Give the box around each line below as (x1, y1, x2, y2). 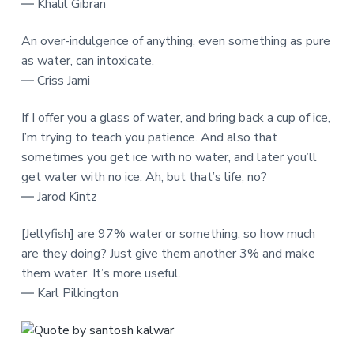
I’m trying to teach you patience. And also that (21, 128, 277, 146)
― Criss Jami (21, 71, 90, 89)
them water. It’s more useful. (21, 264, 181, 282)
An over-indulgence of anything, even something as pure (21, 32, 330, 50)
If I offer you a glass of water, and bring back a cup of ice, (21, 108, 330, 126)
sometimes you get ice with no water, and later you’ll (21, 148, 317, 166)
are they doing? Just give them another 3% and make (21, 244, 315, 262)
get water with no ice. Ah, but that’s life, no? (21, 168, 275, 186)
